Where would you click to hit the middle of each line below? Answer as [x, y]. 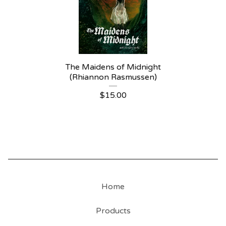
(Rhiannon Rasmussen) [113, 77]
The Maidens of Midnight [113, 67]
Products [113, 211]
